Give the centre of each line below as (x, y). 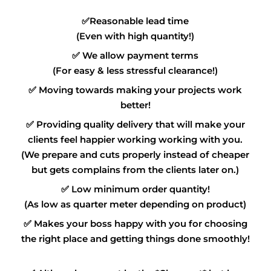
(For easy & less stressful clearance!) (135, 71)
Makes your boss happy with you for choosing (140, 224)
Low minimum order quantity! (140, 189)
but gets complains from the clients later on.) (135, 170)
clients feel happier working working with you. (135, 140)
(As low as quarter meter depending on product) (135, 204)
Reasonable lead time (139, 21)
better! (135, 105)
